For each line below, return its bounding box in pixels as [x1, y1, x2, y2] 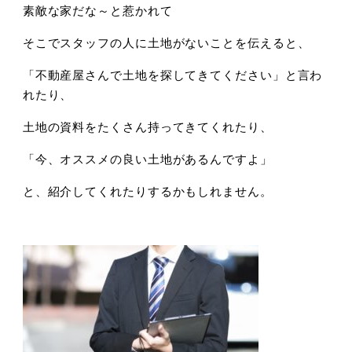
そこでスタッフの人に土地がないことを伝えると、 [22, 34, 310, 51]
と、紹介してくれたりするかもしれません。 [22, 182, 273, 200]
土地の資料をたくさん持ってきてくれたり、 [22, 118, 273, 135]
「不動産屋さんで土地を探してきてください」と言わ [22, 66, 323, 83]
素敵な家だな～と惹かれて [22, 2, 173, 19]
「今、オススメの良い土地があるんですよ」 [22, 150, 273, 167]
